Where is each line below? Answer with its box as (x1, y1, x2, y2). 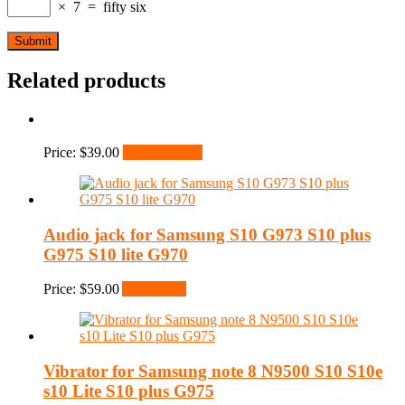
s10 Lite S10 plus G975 (43, 381, 214, 400)
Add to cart (122, 281, 186, 297)
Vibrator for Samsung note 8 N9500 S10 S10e (43, 361, 382, 381)
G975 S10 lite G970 (43, 244, 188, 264)
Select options (123, 144, 202, 160)
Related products (7, 69, 165, 93)
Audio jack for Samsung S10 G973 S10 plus (43, 224, 371, 244)
